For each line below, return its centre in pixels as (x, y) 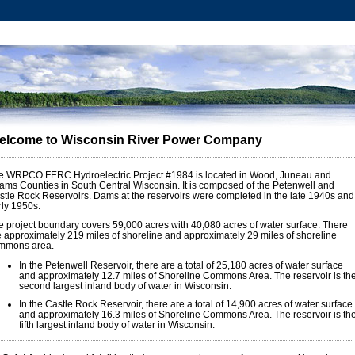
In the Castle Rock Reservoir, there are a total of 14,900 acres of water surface (186, 304)
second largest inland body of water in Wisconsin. (125, 286)
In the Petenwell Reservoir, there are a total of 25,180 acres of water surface (181, 265)
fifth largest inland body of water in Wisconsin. (117, 325)
